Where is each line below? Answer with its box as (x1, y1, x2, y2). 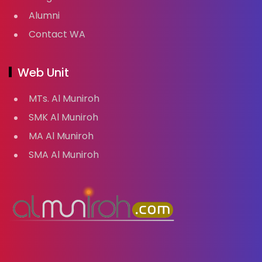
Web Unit (18, 64, 69, 81)
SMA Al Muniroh (29, 147, 99, 161)
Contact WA (29, 27, 85, 41)
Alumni (29, 8, 60, 22)
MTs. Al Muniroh (29, 91, 99, 105)
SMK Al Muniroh (29, 110, 98, 124)
